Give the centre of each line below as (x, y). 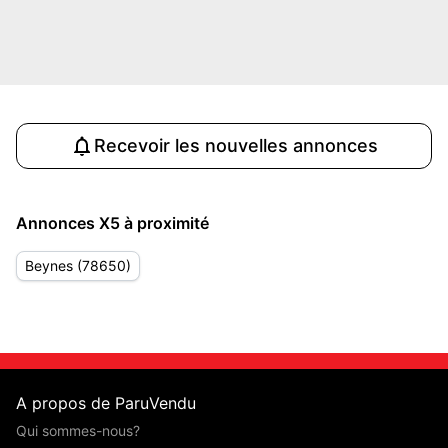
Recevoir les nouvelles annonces (236, 145)
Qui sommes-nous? (78, 430)
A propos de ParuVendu (106, 403)
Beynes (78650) (78, 265)
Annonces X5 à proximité (112, 223)
